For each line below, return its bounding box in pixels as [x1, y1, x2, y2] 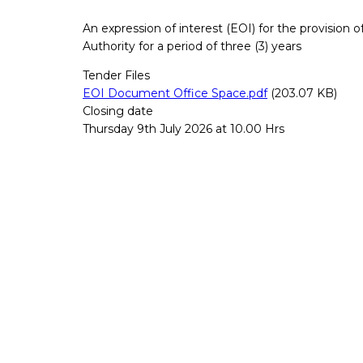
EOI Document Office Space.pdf [83, 85, 267, 100]
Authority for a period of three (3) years [83, 38, 301, 53]
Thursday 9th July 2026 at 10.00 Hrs [83, 121, 284, 136]
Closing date [83, 103, 153, 118]
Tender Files [83, 67, 150, 83]
